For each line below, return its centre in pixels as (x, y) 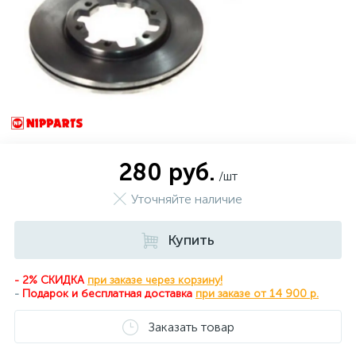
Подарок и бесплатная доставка (107, 294)
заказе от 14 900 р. (268, 294)
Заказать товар (191, 327)
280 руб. (167, 172)
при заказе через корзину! (155, 280)
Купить (191, 240)
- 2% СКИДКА (51, 280)
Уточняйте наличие (187, 199)
